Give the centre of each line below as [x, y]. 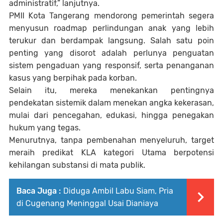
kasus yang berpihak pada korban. [73, 78]
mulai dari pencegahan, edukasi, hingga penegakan [111, 115]
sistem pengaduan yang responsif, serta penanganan [111, 66]
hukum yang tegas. [45, 128]
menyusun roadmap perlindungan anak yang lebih [111, 28]
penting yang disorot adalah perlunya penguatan [111, 53]
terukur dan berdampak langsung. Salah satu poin [111, 41]
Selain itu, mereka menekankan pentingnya [111, 91]
